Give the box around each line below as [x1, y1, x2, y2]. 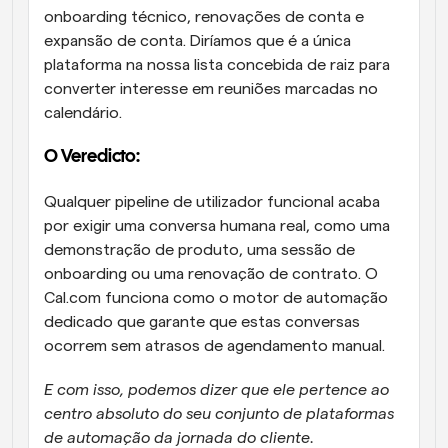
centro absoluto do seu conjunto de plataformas [44, 406, 394, 423]
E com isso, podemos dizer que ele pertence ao [44, 382, 389, 399]
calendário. [44, 105, 126, 122]
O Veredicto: [44, 149, 143, 167]
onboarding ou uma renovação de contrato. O [44, 266, 378, 283]
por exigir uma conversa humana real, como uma [44, 218, 390, 235]
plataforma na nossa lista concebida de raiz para [44, 57, 390, 74]
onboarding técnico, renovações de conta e [44, 9, 364, 26]
